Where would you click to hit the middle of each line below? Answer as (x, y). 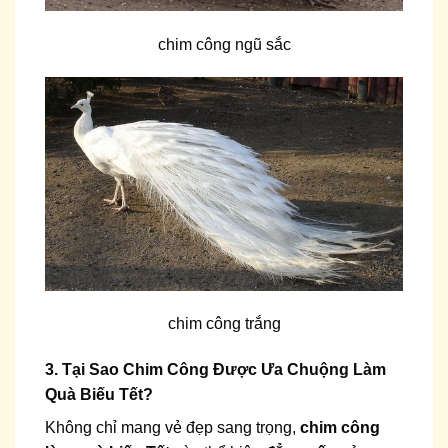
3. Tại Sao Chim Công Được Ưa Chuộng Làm (215, 369)
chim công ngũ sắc (224, 44)
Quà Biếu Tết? (99, 394)
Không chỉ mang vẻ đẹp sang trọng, (172, 427)
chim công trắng (224, 324)
